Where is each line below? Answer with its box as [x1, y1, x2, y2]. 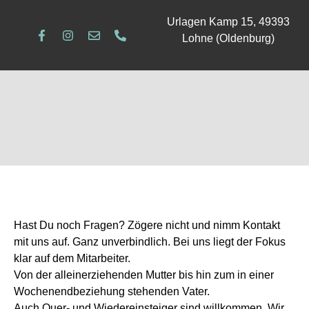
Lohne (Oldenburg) [182, 32, 275, 44]
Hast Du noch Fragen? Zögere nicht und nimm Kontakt [14, 219, 280, 231]
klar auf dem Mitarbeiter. [14, 252, 130, 264]
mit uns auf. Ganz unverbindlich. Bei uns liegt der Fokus [14, 235, 286, 248]
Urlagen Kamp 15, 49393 [167, 16, 290, 28]
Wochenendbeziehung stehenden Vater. [14, 285, 210, 297]
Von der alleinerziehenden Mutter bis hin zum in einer [14, 268, 274, 281]
